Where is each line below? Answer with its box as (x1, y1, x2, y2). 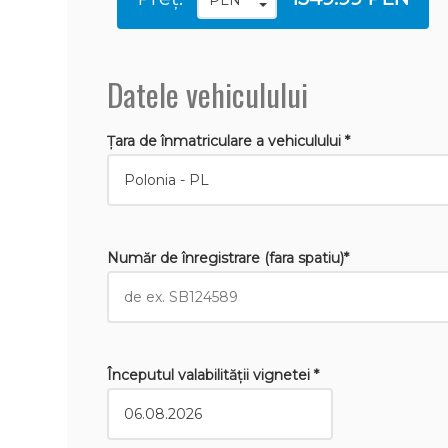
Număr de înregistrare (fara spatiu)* (107, 249, 350, 267)
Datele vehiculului (107, 71, 309, 117)
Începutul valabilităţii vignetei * (107, 366, 320, 384)
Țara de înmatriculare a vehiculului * (107, 132, 351, 150)
